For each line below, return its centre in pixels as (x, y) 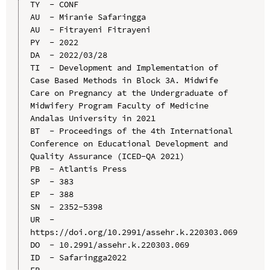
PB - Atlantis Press (78, 169)
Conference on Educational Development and (129, 144)
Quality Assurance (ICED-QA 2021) (107, 156)
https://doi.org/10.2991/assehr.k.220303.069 (133, 232)
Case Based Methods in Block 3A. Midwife (124, 80)
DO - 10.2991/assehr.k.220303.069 (109, 245)
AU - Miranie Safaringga (88, 17)
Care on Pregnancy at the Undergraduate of (129, 93)
